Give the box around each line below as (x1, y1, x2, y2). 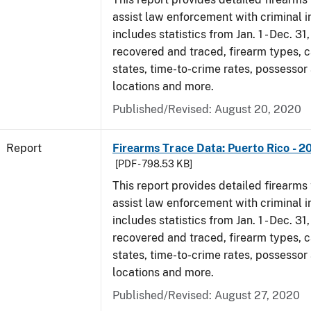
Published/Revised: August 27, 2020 (112, 289, 300, 302)
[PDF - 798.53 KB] (115, 158, 192, 169)
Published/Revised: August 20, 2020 (112, 103, 301, 116)
